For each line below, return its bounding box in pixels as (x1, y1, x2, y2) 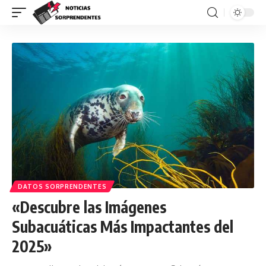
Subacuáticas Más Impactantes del (12, 216, 233, 236)
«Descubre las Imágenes (12, 197, 166, 217)
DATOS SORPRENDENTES (18, 182, 107, 190)
